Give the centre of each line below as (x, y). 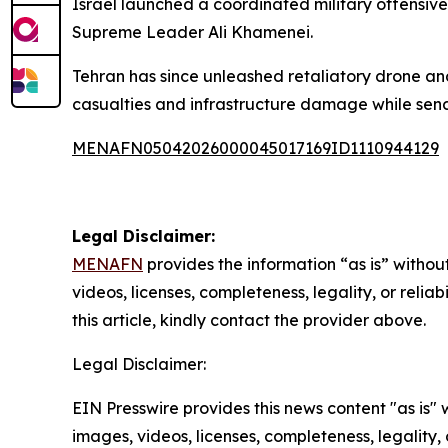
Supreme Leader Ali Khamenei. (192, 32)
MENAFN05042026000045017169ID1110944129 (255, 148)
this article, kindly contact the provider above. (249, 320)
